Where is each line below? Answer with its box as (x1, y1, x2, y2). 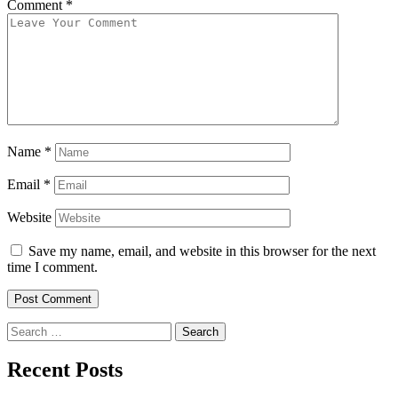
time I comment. (7, 259, 98, 275)
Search (6, 321, 44, 337)
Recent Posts (7, 358, 123, 382)
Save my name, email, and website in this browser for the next (28, 243, 376, 259)
